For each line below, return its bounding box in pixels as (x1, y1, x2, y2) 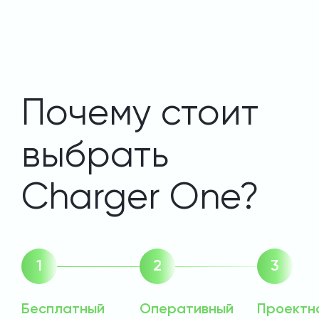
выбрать (21, 138, 169, 176)
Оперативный (140, 303, 234, 318)
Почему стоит (21, 96, 258, 134)
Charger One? (21, 180, 259, 218)
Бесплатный (21, 303, 105, 318)
